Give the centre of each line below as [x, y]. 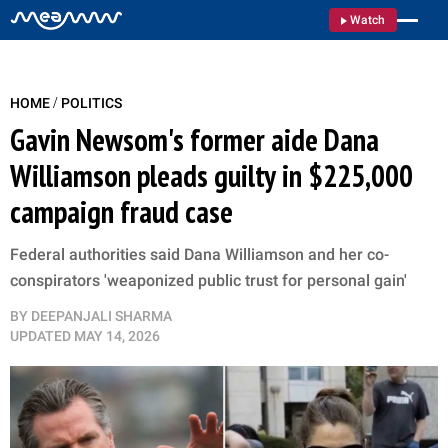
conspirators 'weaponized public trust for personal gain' [208, 280]
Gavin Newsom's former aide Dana [194, 139]
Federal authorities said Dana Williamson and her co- [199, 254]
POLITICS [91, 103]
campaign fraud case [121, 211]
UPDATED [40, 336]
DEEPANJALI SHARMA [101, 316]
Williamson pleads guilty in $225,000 [211, 175]
